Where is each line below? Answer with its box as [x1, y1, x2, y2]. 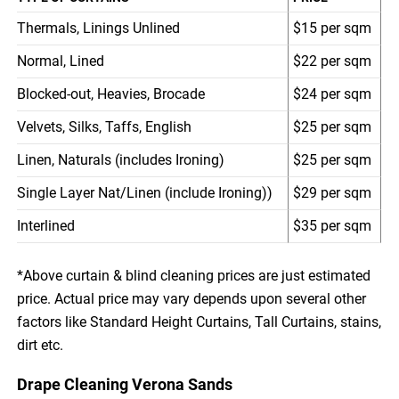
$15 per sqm [293, 19, 372, 37]
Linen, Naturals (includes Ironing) [17, 151, 225, 168]
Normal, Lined [17, 52, 105, 69]
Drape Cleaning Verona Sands [17, 374, 233, 394]
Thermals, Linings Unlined [17, 19, 181, 37]
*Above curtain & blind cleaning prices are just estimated [17, 266, 371, 284]
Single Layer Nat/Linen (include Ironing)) [17, 183, 273, 201]
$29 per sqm [293, 183, 372, 201]
